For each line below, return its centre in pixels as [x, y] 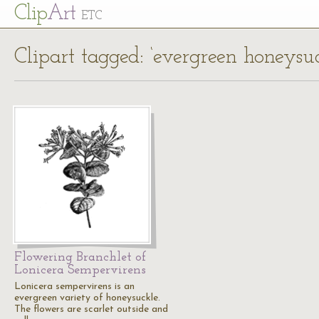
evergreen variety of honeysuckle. [87, 298]
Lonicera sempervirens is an [74, 287]
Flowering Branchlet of [80, 257]
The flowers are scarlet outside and [91, 309]
